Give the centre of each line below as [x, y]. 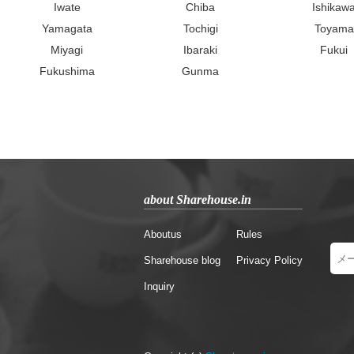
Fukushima [67, 72]
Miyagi [67, 50]
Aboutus [163, 235]
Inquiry [159, 287]
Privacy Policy [269, 261]
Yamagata [67, 29]
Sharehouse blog [182, 261]
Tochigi [200, 29]
